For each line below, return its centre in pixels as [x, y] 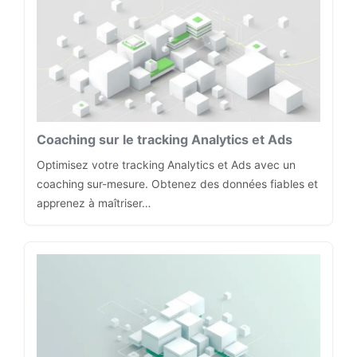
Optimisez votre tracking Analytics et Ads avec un [166, 165]
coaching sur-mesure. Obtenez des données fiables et [177, 184]
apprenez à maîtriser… [94, 203]
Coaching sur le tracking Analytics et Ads [165, 139]
